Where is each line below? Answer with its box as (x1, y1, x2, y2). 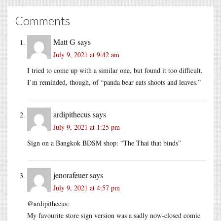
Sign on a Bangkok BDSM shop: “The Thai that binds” (27, 138, 181, 148)
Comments (15, 13, 70, 28)
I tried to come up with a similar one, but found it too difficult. (27, 66, 203, 75)
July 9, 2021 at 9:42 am (53, 50, 119, 60)
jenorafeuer (53, 170, 88, 181)
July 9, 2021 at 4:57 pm (53, 183, 120, 193)
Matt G (53, 37, 75, 47)
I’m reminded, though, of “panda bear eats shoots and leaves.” (27, 77, 201, 87)
